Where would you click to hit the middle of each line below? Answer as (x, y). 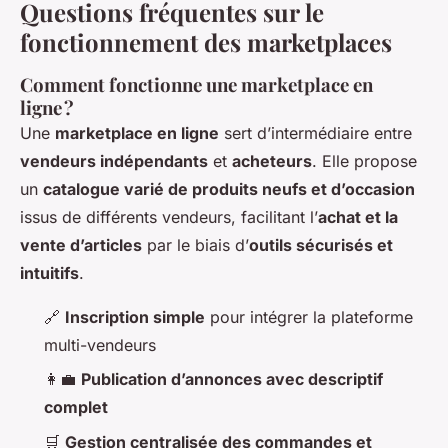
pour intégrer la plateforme (309, 317)
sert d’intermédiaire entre (315, 133)
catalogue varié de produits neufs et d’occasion (229, 189)
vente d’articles (81, 245)
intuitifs (49, 273)
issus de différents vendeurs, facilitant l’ (169, 217)
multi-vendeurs (100, 345)
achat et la (358, 217)
